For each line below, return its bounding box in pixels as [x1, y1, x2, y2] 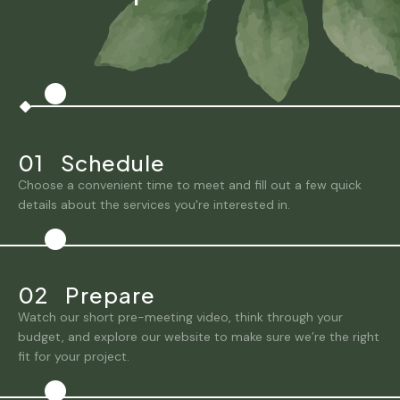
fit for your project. [18, 347, 129, 364]
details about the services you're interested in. [18, 196, 290, 212]
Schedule [56, 148, 165, 176]
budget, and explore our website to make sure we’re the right [18, 328, 379, 345]
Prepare [61, 280, 155, 308]
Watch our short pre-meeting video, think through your [18, 308, 343, 325]
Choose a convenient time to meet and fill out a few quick [18, 176, 362, 193]
